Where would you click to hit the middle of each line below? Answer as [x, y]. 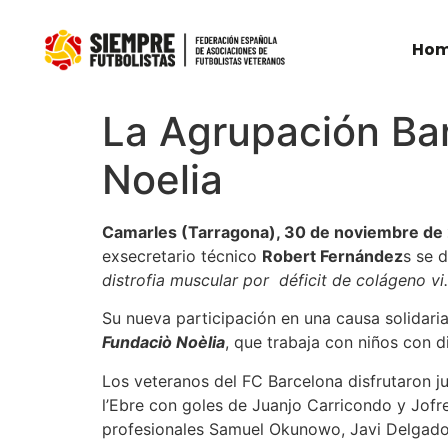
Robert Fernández [332, 256]
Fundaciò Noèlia [163, 342]
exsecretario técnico [182, 256]
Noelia [162, 179]
